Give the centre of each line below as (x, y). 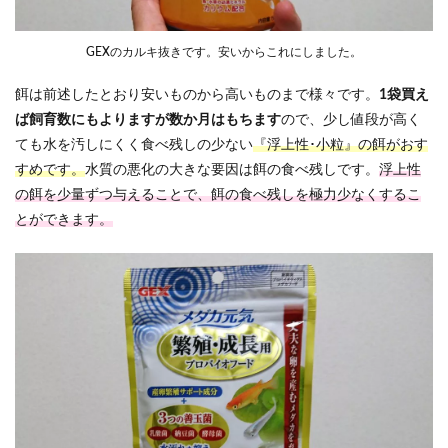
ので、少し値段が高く (351, 119)
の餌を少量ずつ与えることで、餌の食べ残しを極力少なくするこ (218, 194)
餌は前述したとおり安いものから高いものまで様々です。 (197, 94)
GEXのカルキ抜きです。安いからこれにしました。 (224, 51)
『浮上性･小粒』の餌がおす (340, 144)
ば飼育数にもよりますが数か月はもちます (148, 119)
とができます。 (64, 219)
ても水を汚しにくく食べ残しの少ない (134, 144)
